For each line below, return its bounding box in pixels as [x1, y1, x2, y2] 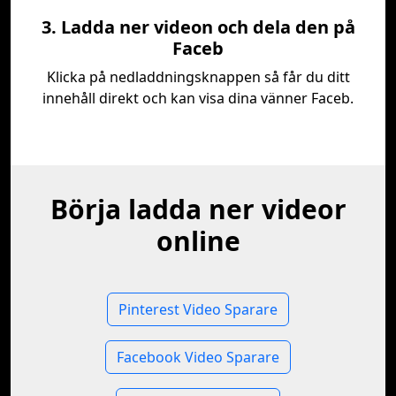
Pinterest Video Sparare [118, 300, 278, 319]
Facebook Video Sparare [117, 347, 279, 367]
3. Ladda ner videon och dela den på [41, 15, 355, 39]
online [156, 223, 240, 259]
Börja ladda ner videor [49, 191, 346, 227]
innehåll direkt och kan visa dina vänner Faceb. [42, 88, 354, 108]
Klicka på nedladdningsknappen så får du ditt [46, 67, 350, 87]
